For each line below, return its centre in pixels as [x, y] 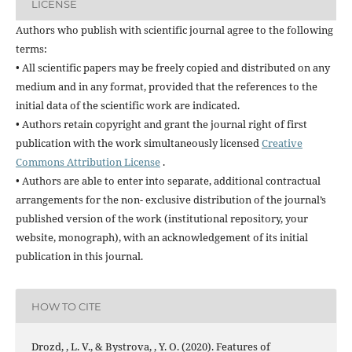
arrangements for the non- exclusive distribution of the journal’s [170, 200]
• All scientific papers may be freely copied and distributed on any [172, 68]
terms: [31, 49]
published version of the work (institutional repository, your [161, 219]
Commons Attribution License [88, 162]
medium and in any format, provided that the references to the [166, 87]
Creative [282, 143]
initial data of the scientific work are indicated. [127, 106]
